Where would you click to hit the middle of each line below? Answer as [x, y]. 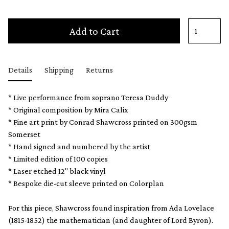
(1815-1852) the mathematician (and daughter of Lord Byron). [111, 220]
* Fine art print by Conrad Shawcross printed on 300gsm [103, 122]
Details [20, 70]
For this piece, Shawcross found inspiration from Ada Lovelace [111, 208]
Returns [99, 70]
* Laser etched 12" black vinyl [57, 171]
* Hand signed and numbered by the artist [79, 146]
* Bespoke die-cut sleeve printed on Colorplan [86, 183]
